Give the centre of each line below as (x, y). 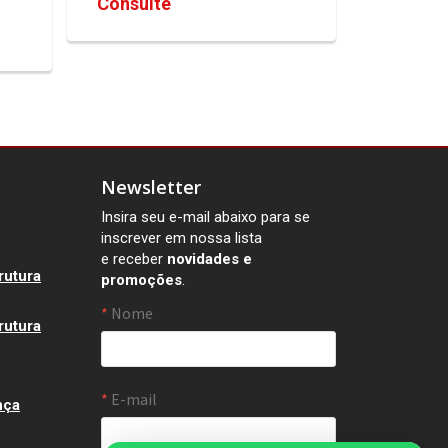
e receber (134, 259)
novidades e (209, 259)
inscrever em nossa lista (181, 238)
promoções (141, 280)
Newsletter (151, 187)
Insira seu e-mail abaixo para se (205, 217)
